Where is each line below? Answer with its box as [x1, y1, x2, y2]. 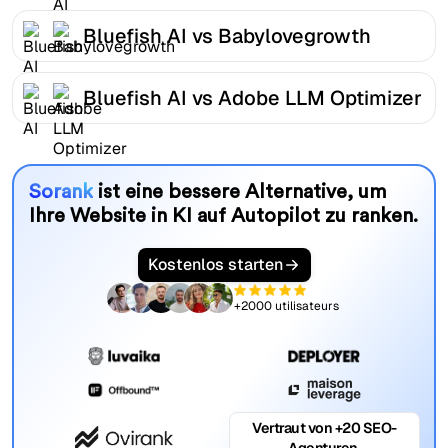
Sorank [28, 182, 93, 203]
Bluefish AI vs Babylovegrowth [83, 22, 371, 49]
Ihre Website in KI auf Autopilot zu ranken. [28, 206, 418, 227]
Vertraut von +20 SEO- [252, 419, 397, 438]
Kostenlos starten [147, 254, 283, 276]
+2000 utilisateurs [234, 297, 340, 314]
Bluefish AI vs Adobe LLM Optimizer [83, 84, 422, 111]
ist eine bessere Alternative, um [92, 182, 386, 203]
